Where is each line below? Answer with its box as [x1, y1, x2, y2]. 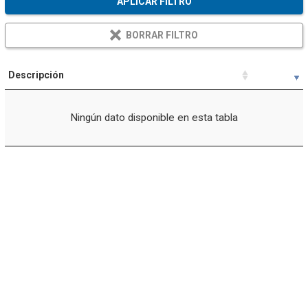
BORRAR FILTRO [126, 29, 199, 41]
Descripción [8, 69, 64, 81]
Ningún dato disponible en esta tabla [70, 111, 238, 124]
